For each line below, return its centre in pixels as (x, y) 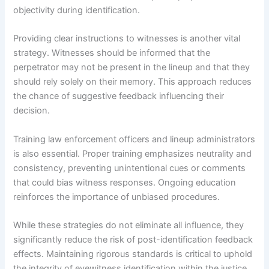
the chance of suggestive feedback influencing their (119, 96)
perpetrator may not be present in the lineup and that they (132, 68)
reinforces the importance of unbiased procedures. (117, 197)
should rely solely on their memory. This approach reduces (133, 82)
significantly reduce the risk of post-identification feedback (133, 239)
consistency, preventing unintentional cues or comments (130, 168)
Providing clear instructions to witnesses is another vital (127, 39)
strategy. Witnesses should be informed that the (112, 53)
